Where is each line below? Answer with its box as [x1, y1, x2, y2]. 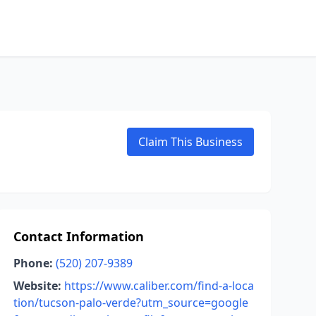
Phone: [13, 255, 53, 271]
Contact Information [13, 228, 144, 245]
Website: [13, 278, 61, 293]
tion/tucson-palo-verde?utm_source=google [13, 295, 248, 310]
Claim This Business [138, 134, 243, 150]
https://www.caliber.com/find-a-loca [63, 278, 254, 293]
